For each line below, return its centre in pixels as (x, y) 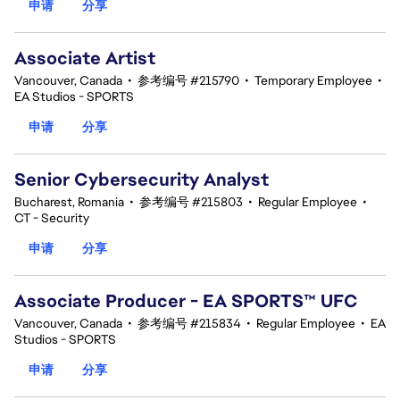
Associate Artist (85, 58)
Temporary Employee (313, 80)
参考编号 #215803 (191, 202)
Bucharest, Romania (69, 202)
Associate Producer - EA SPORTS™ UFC (186, 301)
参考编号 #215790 (188, 80)
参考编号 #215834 (189, 323)
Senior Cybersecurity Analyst (142, 179)
